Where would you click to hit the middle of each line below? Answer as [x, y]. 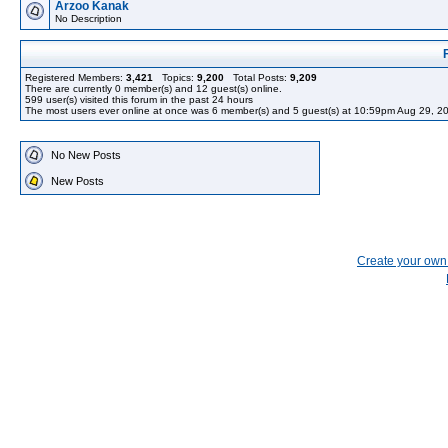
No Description [88, 18]
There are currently [70, 88]
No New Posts [86, 155]
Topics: [175, 77]
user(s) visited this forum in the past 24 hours [148, 99]
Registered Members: [75, 77]
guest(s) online [243, 88]
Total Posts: [257, 77]
